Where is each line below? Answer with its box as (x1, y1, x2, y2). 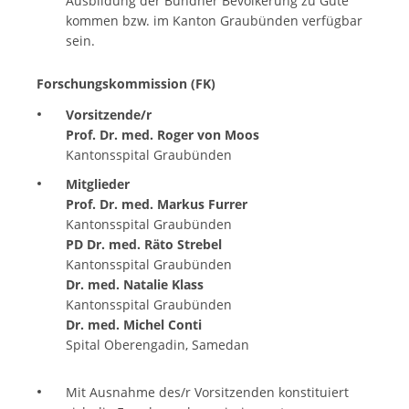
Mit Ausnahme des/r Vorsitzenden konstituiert (65, 383, 349, 401)
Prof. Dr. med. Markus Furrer (65, 194, 247, 213)
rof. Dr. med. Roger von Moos (73, 125, 259, 143)
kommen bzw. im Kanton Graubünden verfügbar (65, 12, 362, 30)
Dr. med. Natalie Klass (65, 275, 204, 293)
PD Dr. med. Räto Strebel (65, 235, 222, 253)
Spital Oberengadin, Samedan (65, 335, 249, 353)
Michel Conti (122, 315, 202, 333)
